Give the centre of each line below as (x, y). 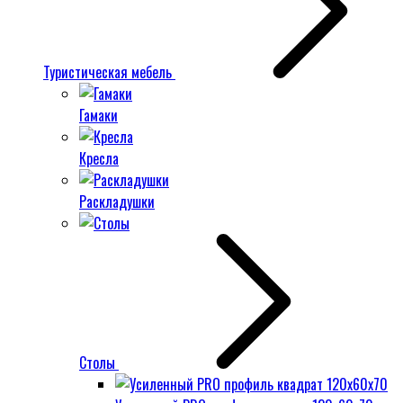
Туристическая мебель (109, 72)
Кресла (99, 158)
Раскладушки (117, 201)
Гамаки (99, 115)
